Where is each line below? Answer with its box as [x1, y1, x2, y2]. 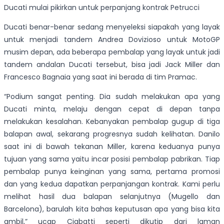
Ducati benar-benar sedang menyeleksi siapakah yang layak [4, 22, 220, 32]
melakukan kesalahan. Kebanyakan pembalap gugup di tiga [4, 116, 220, 127]
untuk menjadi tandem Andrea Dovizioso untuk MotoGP [4, 34, 220, 45]
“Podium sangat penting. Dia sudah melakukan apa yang [4, 91, 220, 102]
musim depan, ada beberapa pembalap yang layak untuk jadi [4, 47, 220, 57]
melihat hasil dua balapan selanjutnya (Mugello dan [4, 191, 220, 202]
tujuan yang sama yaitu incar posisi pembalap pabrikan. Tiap [4, 154, 220, 164]
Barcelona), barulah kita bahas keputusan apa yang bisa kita [4, 204, 220, 214]
